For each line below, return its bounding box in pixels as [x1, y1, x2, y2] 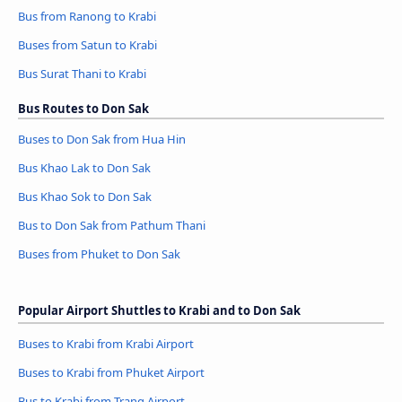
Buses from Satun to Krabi [18, 37, 157, 54]
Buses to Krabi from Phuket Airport [18, 364, 205, 381]
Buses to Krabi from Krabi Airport [18, 336, 194, 353]
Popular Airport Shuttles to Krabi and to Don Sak [18, 302, 301, 319]
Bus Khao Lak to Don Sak [18, 160, 151, 177]
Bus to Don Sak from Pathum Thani [18, 217, 205, 234]
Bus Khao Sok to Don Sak [18, 188, 152, 205]
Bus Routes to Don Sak [18, 100, 149, 118]
